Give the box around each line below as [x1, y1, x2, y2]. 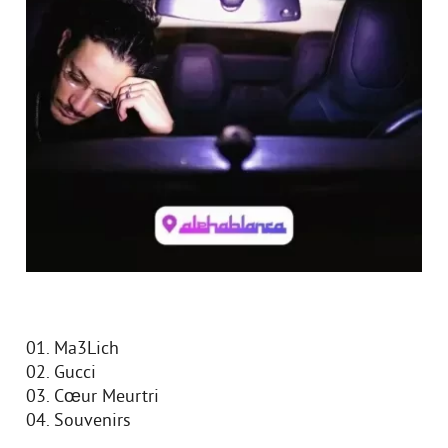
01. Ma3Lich [26, 338, 119, 361]
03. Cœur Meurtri [26, 386, 159, 409]
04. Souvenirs [26, 410, 131, 433]
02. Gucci [26, 362, 96, 385]
